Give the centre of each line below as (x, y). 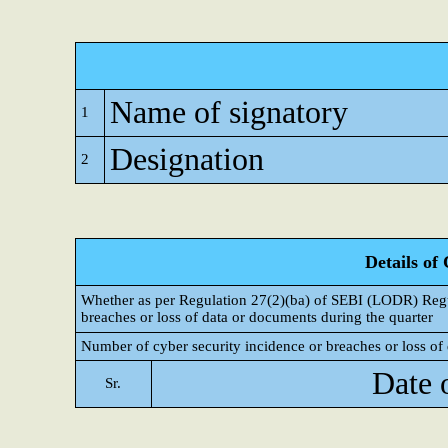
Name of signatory (229, 112)
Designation (187, 159)
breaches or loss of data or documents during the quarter (257, 317)
